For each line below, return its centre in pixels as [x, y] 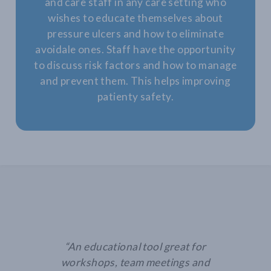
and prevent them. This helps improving [135, 80]
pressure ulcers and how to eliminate [135, 33]
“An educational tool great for [135, 246]
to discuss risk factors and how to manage [135, 65]
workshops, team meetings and [135, 262]
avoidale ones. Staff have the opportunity [135, 49]
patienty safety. [135, 96]
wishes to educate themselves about [135, 18]
